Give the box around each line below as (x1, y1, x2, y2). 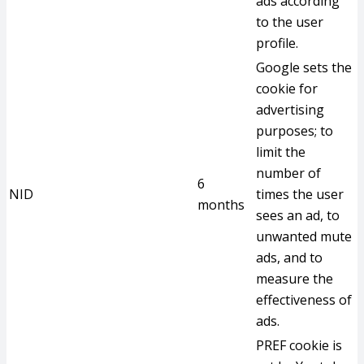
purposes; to (256, 122, 333, 140)
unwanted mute (256, 227, 352, 245)
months (197, 196, 245, 214)
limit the (256, 143, 305, 161)
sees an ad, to (256, 206, 340, 224)
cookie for (256, 80, 318, 97)
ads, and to (256, 249, 323, 266)
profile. (256, 34, 298, 52)
